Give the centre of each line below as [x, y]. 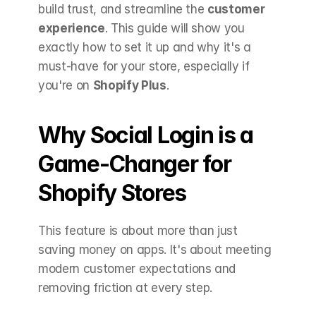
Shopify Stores [115, 193]
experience [72, 28]
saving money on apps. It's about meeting [155, 250]
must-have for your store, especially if [144, 66]
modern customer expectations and [137, 269]
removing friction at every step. [126, 288]
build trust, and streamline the [123, 9]
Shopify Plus [129, 85]
